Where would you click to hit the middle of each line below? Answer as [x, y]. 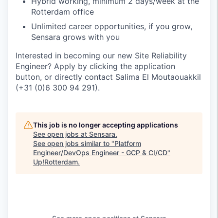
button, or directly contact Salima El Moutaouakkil [108, 77]
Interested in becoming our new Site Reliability [101, 56]
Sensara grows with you [75, 37]
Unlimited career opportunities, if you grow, [112, 27]
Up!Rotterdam [55, 162]
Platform [128, 144]
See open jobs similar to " [74, 144]
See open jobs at [61, 134]
